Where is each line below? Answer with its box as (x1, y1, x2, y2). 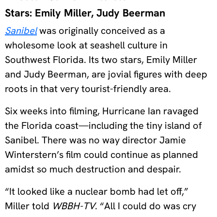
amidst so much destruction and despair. (5, 163, 181, 176)
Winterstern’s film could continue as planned (5, 148, 198, 161)
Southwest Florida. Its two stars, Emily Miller (5, 53, 197, 66)
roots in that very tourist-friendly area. (5, 82, 171, 95)
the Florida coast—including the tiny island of (5, 119, 202, 132)
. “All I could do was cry (95, 200, 196, 213)
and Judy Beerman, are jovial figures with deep (5, 68, 207, 81)
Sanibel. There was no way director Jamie (5, 134, 186, 147)
